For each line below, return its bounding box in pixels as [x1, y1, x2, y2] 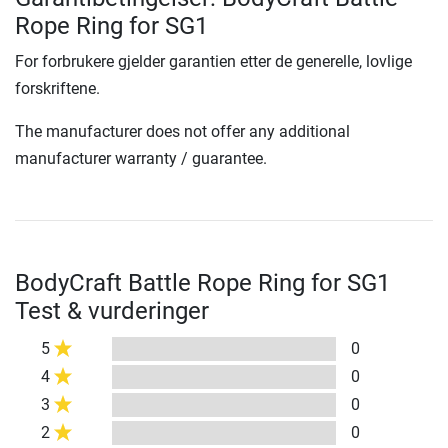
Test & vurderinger [15, 297, 209, 326]
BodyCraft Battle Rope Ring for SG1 [15, 269, 390, 298]
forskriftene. [15, 79, 100, 99]
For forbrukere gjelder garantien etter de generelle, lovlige [15, 52, 412, 72]
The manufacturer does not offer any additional [15, 122, 350, 142]
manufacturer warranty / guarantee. [15, 149, 267, 169]
